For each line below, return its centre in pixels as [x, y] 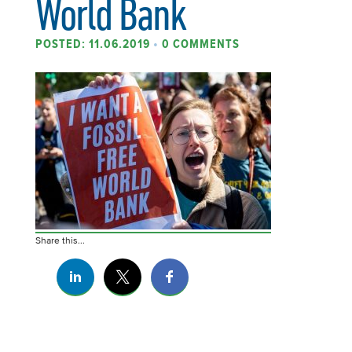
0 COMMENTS [201, 44]
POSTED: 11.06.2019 [94, 44]
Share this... [60, 240]
